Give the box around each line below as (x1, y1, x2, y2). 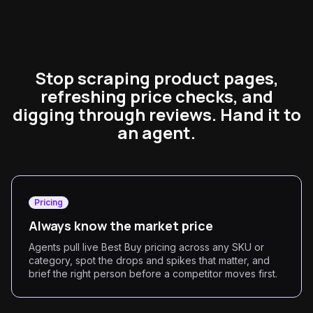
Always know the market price (29, 217, 213, 234)
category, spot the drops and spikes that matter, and (29, 254, 270, 266)
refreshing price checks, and (40, 85, 273, 108)
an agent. (117, 121, 196, 144)
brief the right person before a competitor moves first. (29, 268, 277, 279)
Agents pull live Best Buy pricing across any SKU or (29, 241, 264, 253)
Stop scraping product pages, (34, 66, 279, 89)
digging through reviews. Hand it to (12, 103, 301, 126)
